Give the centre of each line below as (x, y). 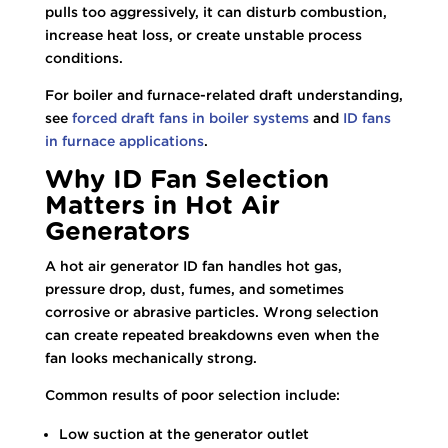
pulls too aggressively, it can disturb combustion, (215, 11)
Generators (117, 231)
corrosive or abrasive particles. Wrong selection (211, 311)
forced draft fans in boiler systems (190, 117)
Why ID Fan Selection (186, 179)
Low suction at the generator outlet (183, 433)
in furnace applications (124, 140)
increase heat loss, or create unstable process (203, 34)
